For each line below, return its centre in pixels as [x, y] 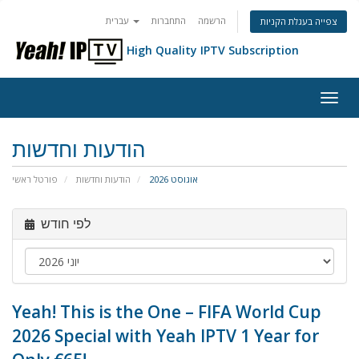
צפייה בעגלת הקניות [298, 21]
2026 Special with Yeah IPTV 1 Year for [165, 336]
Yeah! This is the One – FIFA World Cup [167, 312]
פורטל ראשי [35, 179]
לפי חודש [66, 224]
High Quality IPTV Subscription [213, 50]
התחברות [169, 20]
